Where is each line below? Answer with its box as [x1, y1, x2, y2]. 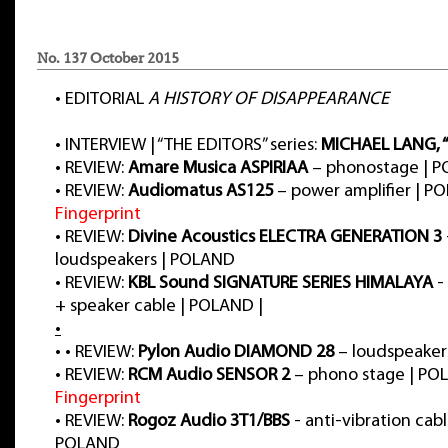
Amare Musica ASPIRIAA [128, 159, 308, 178]
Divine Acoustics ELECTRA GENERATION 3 [128, 228, 442, 247]
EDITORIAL [65, 90, 148, 109]
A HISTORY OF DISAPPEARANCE [148, 90, 389, 109]
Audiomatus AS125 [128, 182, 273, 201]
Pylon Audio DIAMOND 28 [138, 343, 334, 362]
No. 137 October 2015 [37, 49, 179, 67]
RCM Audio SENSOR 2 [128, 366, 290, 385]
